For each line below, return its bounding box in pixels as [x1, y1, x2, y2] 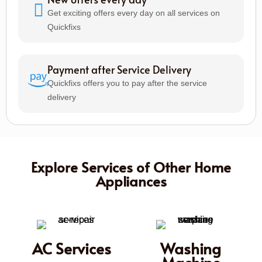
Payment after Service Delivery [47, 61, 191, 77]
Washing [160, 237, 221, 258]
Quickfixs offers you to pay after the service [47, 78, 207, 88]
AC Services [32, 237, 111, 258]
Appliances [95, 171, 167, 191]
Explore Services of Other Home [31, 157, 231, 177]
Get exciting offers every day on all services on [47, 8, 220, 18]
